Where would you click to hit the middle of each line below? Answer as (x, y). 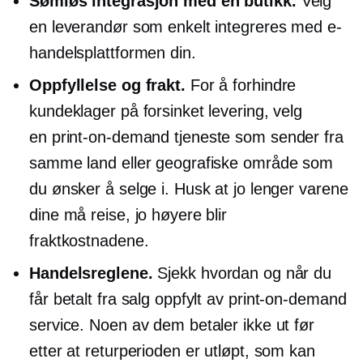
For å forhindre (241, 85)
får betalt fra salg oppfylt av (129, 299)
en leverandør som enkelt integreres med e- (186, 26)
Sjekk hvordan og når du (242, 273)
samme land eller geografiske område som (181, 162)
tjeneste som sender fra (256, 137)
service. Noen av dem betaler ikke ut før (172, 325)
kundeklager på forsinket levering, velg (166, 111)
